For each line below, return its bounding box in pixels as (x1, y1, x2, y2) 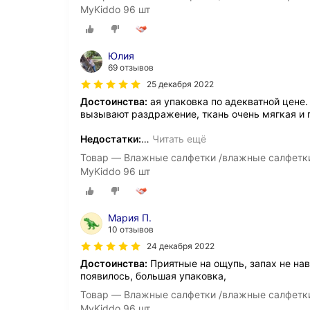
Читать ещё (152, 133, 206, 145)
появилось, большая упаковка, (80, 270, 226, 282)
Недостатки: (80, 133, 141, 145)
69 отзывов (108, 62, 154, 73)
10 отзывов (108, 224, 154, 235)
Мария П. (108, 212, 152, 224)
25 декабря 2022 (147, 79, 214, 90)
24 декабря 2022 (147, 241, 215, 252)
